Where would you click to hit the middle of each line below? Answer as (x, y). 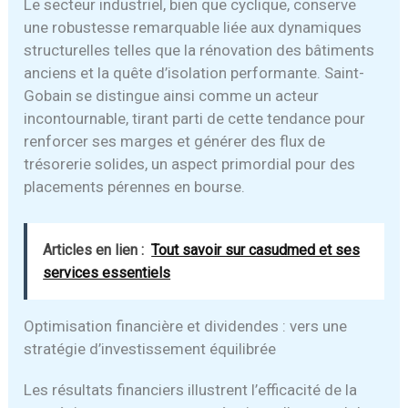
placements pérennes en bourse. (135, 186)
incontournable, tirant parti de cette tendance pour (195, 118)
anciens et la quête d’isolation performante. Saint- (194, 72)
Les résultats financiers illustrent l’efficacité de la (191, 389)
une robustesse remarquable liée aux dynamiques (193, 27)
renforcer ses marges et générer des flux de (175, 141)
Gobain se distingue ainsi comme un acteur (172, 95)
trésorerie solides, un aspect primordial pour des (190, 163)
